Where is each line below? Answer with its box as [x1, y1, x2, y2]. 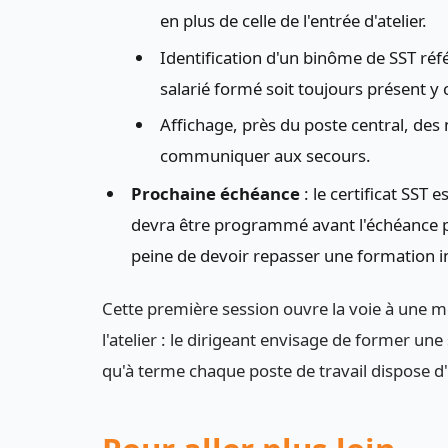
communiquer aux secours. [159, 144, 371, 168]
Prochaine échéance [130, 181, 300, 205]
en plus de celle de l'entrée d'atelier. [159, 9, 427, 33]
